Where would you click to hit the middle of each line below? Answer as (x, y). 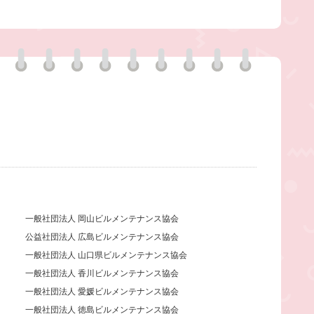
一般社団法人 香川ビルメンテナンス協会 (102, 274)
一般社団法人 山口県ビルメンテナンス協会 (107, 255)
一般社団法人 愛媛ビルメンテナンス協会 (102, 292)
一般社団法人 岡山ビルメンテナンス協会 (102, 219)
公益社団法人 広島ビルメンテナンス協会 (102, 237)
